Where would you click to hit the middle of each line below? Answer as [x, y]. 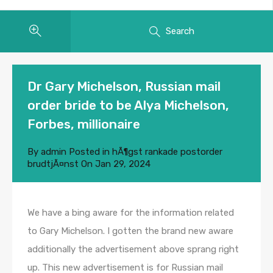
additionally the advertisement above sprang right [133, 250]
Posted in [89, 152]
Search [180, 31]
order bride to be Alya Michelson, [128, 105]
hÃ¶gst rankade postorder [167, 152]
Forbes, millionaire [84, 124]
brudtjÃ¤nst [53, 164]
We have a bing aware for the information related [131, 213]
